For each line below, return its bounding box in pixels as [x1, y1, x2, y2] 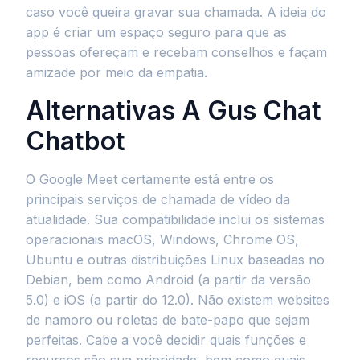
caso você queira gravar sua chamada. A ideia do [26, 4, 326, 20]
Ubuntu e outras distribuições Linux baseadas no [26, 252, 325, 268]
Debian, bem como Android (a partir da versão [26, 272, 311, 288]
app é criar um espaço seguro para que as [26, 24, 287, 40]
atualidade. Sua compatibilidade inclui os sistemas [26, 211, 325, 227]
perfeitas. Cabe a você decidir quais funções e [26, 332, 306, 348]
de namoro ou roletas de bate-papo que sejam [26, 312, 309, 328]
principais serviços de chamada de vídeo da [26, 191, 290, 207]
